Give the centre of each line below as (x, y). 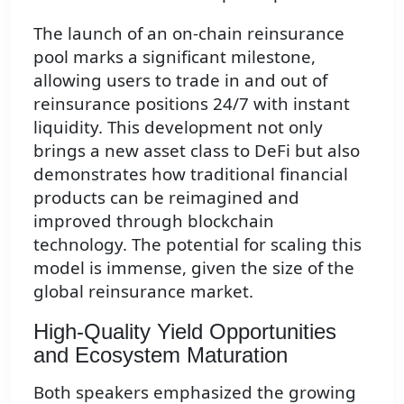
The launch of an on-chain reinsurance (189, 32)
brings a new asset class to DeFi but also (197, 150)
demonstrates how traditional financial (191, 173)
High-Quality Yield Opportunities (185, 331)
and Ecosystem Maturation (161, 354)
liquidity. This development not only (178, 126)
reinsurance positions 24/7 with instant (192, 103)
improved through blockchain (154, 220)
